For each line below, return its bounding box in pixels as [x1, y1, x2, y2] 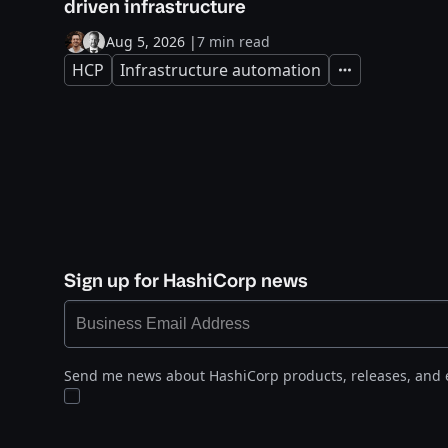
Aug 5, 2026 [106, 32, 185, 51]
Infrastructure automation [120, 59, 321, 81]
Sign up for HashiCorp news [64, 268, 308, 293]
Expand [336, 68, 380, 84]
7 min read [197, 32, 270, 51]
